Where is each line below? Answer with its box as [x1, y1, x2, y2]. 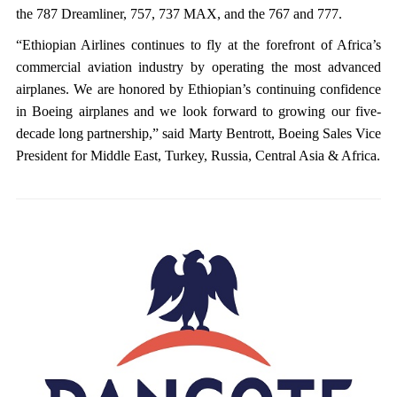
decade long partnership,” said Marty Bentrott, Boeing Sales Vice [15, 126, 382, 141]
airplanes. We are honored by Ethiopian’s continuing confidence [15, 82, 382, 97]
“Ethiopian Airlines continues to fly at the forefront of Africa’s [15, 37, 382, 52]
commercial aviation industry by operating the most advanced [15, 59, 382, 74]
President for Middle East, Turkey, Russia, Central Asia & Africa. [15, 148, 380, 163]
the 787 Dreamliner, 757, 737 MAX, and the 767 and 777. [15, 6, 342, 21]
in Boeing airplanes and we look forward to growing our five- [15, 104, 382, 119]
